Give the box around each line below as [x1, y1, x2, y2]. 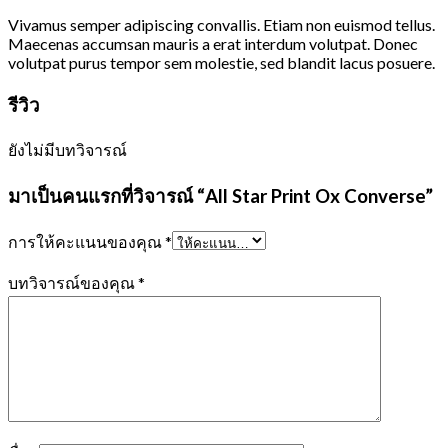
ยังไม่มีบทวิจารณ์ [8, 140, 127, 160]
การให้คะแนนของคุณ [8, 231, 165, 251]
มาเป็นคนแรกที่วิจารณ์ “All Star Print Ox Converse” [8, 185, 433, 208]
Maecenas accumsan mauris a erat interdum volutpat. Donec [8, 33, 418, 53]
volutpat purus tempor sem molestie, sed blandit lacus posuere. [8, 52, 435, 72]
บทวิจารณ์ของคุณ [8, 272, 138, 292]
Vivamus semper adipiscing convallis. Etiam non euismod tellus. [8, 14, 435, 34]
